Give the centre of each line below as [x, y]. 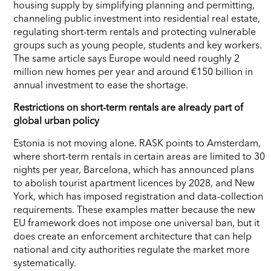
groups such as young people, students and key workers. [138, 44]
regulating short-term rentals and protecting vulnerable [135, 31]
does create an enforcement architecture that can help [132, 236]
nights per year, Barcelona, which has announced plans [134, 169]
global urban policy [56, 120]
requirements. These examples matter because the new [134, 209]
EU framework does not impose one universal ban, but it [136, 222]
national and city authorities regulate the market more [132, 249]
